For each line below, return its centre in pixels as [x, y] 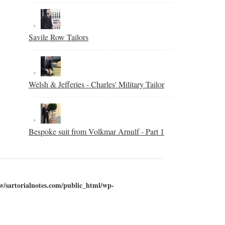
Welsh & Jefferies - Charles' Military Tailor [96, 84]
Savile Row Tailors [59, 37]
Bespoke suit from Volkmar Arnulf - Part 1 [96, 131]
